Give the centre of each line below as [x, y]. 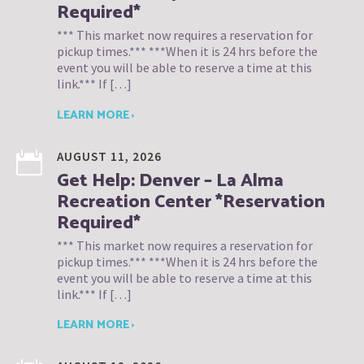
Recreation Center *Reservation [191, 201]
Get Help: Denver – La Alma [170, 180]
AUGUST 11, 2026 [109, 156]
